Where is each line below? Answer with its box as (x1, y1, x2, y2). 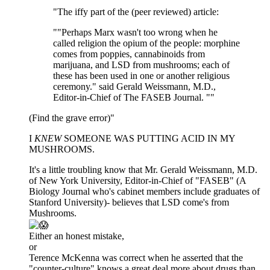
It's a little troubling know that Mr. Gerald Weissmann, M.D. (29, 165, 257, 175)
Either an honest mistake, (29, 231, 124, 242)
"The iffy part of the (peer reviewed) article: (53, 7, 219, 17)
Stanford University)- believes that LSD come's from (29, 197, 229, 208)
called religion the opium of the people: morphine (53, 38, 240, 49)
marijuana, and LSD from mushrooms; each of (53, 60, 230, 71)
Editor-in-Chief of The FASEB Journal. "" (53, 92, 215, 103)
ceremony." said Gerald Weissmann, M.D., (53, 81, 216, 92)
